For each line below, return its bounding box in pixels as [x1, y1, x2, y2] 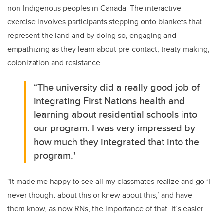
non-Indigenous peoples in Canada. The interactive [7, 2, 181, 14]
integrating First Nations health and [34, 93, 185, 108]
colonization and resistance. [7, 57, 102, 69]
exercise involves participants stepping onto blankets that [7, 16, 202, 28]
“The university [34, 80, 100, 94]
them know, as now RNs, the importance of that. [7, 203, 171, 215]
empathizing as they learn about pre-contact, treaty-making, [7, 43, 210, 55]
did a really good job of [100, 80, 200, 94]
